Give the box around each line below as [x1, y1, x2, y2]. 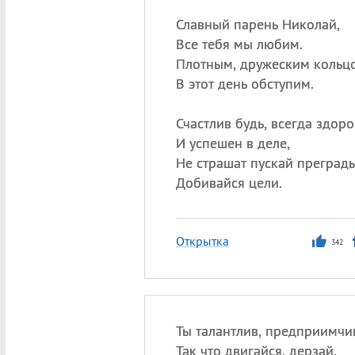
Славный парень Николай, [175, 15, 340, 33]
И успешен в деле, [175, 134, 290, 152]
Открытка [175, 233, 229, 249]
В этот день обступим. [175, 74, 314, 93]
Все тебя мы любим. [175, 35, 303, 53]
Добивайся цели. [175, 174, 282, 192]
